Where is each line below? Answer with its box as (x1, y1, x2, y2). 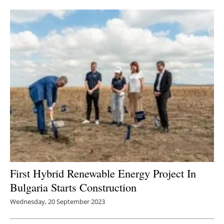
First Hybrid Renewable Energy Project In (10, 165, 196, 181)
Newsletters (88, 10, 146, 24)
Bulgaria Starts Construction (10, 179, 136, 195)
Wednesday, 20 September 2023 (10, 197, 105, 206)
